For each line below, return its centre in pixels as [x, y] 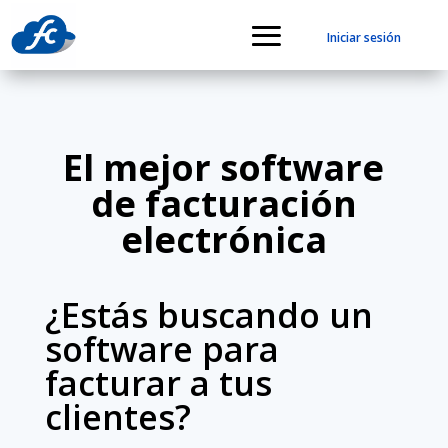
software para [161, 349]
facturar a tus [158, 383]
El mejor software [224, 167]
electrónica [223, 239]
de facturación [223, 203]
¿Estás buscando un [208, 315]
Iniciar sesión [363, 37]
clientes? [117, 417]
